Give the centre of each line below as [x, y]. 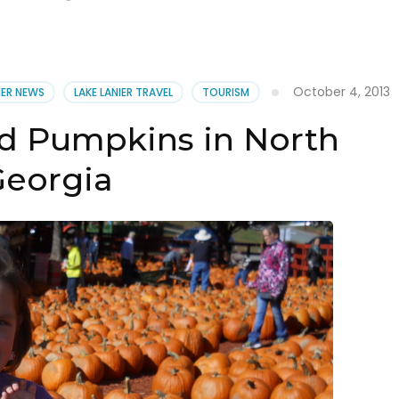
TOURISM [225, 93]
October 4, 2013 [341, 92]
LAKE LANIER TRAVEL [123, 93]
